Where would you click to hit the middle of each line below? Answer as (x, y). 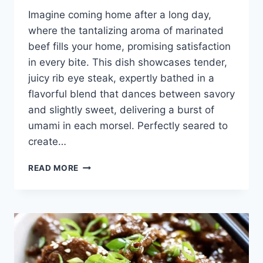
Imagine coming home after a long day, (120, 15)
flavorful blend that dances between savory (131, 94)
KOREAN (96, 178)
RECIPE (94, 202)
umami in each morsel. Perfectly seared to (128, 126)
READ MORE (54, 168)
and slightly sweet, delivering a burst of (121, 110)
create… (47, 142)
